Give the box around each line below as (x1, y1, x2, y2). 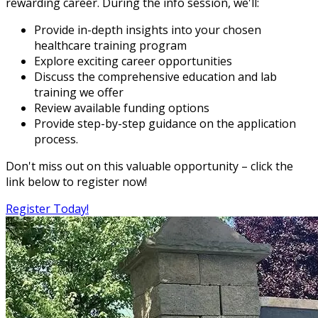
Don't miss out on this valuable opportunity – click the (6, 158, 293, 174)
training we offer (34, 84, 124, 100)
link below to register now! (6, 173, 147, 190)
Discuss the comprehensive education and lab (34, 68, 277, 84)
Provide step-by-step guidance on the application (34, 115, 296, 131)
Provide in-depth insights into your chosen (34, 21, 261, 38)
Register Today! (6, 200, 89, 216)
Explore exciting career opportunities (34, 53, 232, 69)
